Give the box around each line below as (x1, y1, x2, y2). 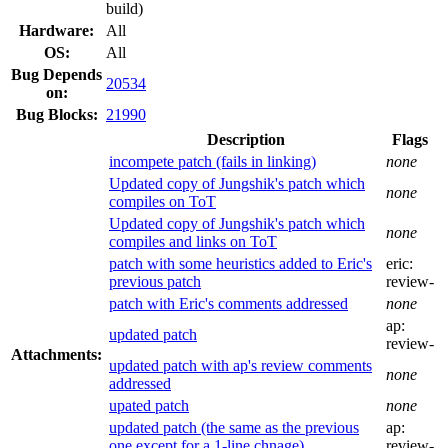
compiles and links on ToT (109, 232, 277, 250)
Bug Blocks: (15, 105, 98, 123)
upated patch (109, 396, 189, 414)
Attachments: (11, 345, 102, 363)
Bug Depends (11, 65, 102, 83)
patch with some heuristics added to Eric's (109, 254, 372, 272)
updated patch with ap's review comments (109, 356, 372, 374)
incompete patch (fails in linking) (109, 152, 316, 170)
